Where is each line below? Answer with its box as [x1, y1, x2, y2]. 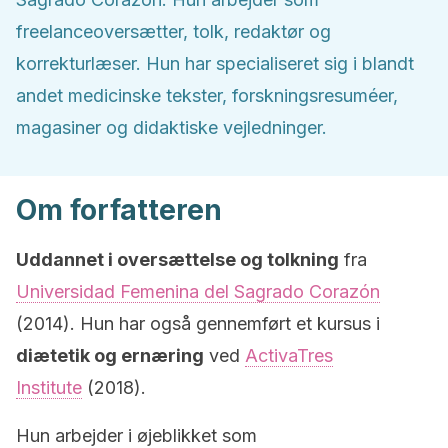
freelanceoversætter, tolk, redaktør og [16, 21, 331, 42]
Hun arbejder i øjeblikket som [16, 425, 257, 446]
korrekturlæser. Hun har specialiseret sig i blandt [16, 53, 414, 74]
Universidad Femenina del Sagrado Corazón [16, 281, 380, 302]
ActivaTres [245, 345, 333, 366]
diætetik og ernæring [16, 345, 204, 366]
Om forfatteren [16, 193, 222, 227]
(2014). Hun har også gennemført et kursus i [16, 313, 380, 334]
